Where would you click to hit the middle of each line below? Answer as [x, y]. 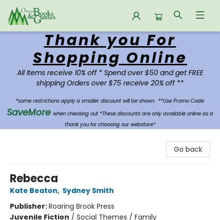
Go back [188, 149]
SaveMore [30, 112]
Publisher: [29, 206]
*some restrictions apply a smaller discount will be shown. [87, 101]
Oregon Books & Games [48, 41]
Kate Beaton [34, 191]
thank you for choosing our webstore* [110, 124]
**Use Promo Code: [181, 101]
